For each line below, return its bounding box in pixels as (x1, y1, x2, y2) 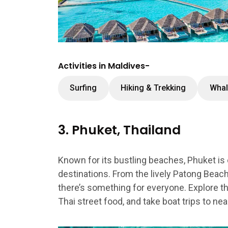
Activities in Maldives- (58, 60, 150, 72)
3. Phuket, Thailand (58, 121, 181, 139)
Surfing (70, 83, 97, 93)
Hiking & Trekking (120, 83, 186, 93)
